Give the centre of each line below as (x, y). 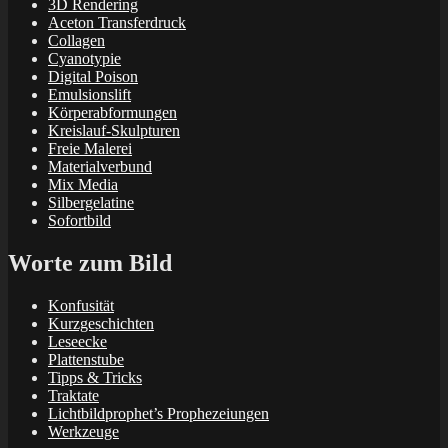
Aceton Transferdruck (117, 23)
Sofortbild (79, 221)
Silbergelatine (91, 203)
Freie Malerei (90, 149)
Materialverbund (100, 167)
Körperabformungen (112, 113)
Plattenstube (86, 360)
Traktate (73, 396)
